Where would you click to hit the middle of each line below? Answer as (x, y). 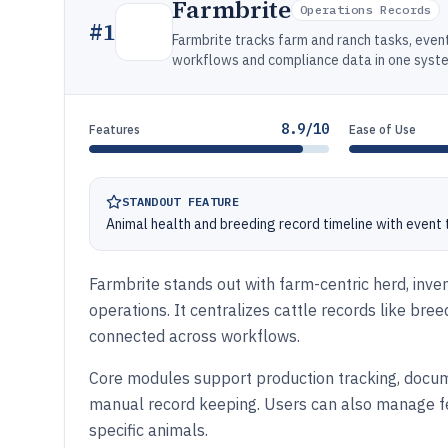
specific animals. (148, 430)
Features (114, 129)
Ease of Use (383, 129)
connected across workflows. (194, 336)
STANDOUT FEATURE (180, 201)
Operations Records (366, 9)
